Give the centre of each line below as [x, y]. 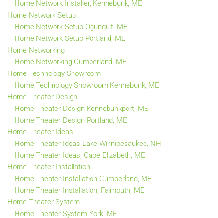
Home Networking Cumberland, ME [71, 62]
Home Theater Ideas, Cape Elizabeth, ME [80, 155]
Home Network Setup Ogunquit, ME [71, 27]
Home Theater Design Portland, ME [71, 120]
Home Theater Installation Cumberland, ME [83, 178]
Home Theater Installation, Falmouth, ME [80, 190]
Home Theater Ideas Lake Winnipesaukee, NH [88, 143]
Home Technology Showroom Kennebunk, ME [87, 85]
